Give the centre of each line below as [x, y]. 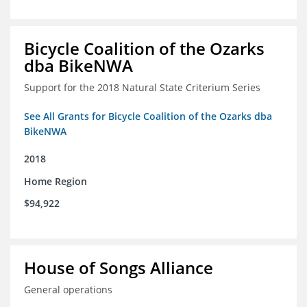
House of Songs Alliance [119, 268]
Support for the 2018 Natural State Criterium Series [142, 88]
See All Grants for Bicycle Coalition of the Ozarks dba [148, 116]
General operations [68, 290]
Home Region [56, 182]
